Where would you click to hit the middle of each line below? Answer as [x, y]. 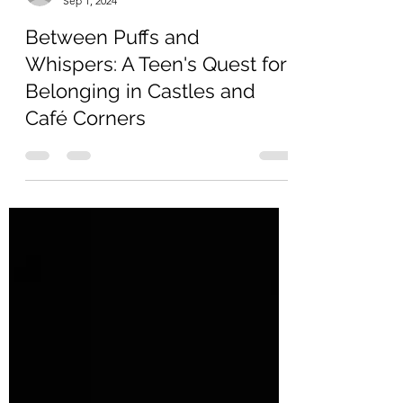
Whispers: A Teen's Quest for [156, 154]
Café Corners [85, 208]
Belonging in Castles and [140, 181]
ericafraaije [90, 75]
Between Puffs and [112, 127]
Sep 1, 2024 [90, 90]
